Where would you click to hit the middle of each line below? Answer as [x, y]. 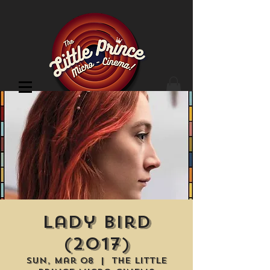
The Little [139, 261]
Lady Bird [96, 222]
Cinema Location [58, 117]
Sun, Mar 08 [60, 261]
